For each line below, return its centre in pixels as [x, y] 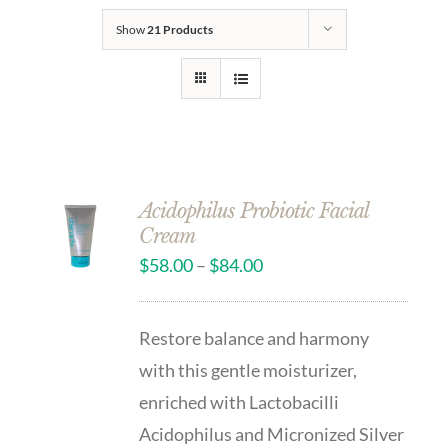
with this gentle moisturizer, [248, 370]
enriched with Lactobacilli [239, 402]
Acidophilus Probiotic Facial [254, 211]
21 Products [179, 29]
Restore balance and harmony [254, 338]
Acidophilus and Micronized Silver [272, 434]
